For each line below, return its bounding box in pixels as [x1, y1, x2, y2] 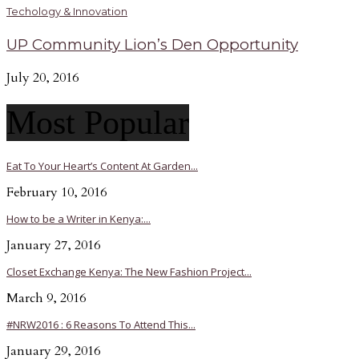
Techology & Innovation [6, 5, 127, 18]
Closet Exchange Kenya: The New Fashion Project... [6, 264, 252, 280]
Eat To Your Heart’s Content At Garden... [6, 159, 198, 174]
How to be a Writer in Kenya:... [6, 212, 151, 227]
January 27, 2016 [6, 236, 100, 255]
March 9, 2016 [6, 289, 86, 308]
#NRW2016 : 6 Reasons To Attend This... [6, 317, 196, 333]
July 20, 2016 [6, 68, 79, 87]
